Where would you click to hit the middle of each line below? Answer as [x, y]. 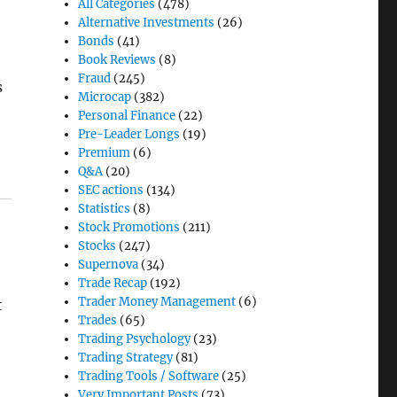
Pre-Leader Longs [129, 134]
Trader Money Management [157, 301]
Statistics [105, 208]
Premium [105, 152]
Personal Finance [127, 115]
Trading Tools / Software [149, 376]
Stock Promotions [129, 227]
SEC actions [111, 190]
